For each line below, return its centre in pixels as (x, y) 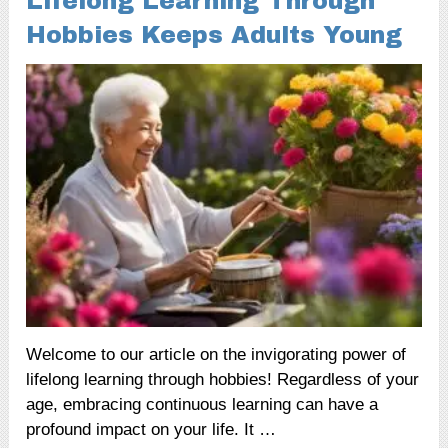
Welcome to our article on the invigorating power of (216, 355)
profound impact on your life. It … (151, 430)
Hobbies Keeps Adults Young (214, 34)
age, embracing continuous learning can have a (202, 405)
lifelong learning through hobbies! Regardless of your (223, 380)
